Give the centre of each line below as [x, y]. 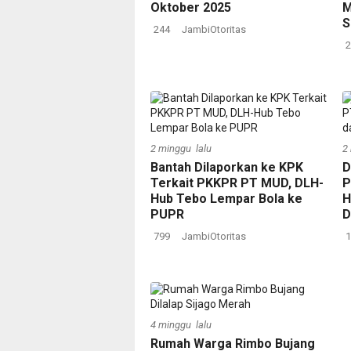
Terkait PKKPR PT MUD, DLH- [237, 183]
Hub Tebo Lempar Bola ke [226, 199]
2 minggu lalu [181, 148]
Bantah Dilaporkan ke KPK [227, 167]
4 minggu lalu [181, 325]
